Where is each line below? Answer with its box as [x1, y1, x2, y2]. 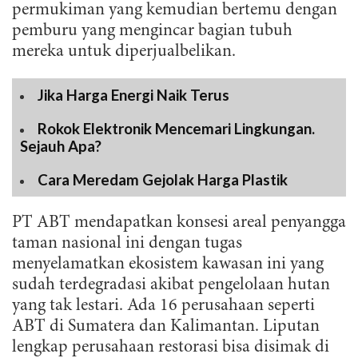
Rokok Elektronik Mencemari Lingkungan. [38, 120, 315, 137]
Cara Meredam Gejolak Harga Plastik [38, 171, 288, 189]
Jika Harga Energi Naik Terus [38, 86, 229, 104]
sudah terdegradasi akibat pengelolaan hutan [12, 276, 330, 294]
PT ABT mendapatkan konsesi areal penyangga [12, 214, 346, 232]
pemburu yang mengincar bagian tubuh [12, 22, 292, 40]
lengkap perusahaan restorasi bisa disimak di [12, 339, 329, 356]
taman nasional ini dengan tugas [12, 235, 242, 253]
